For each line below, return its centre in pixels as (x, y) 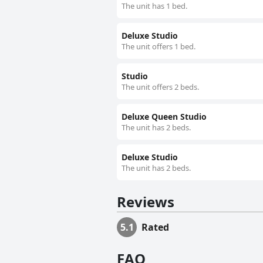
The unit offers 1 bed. (159, 47)
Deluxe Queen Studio (164, 117)
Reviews (146, 202)
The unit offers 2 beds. (160, 87)
